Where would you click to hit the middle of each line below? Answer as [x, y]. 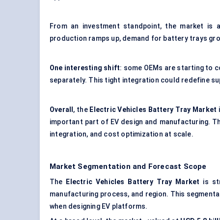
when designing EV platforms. [99, 206]
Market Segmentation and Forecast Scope [128, 167]
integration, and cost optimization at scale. [122, 134]
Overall [62, 110]
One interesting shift [85, 68]
